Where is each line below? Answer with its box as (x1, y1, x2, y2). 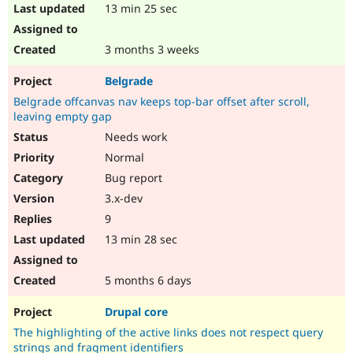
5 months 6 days (102, 273, 191, 288)
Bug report (102, 170, 162, 186)
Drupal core (105, 304, 168, 320)
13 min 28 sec (102, 232, 177, 247)
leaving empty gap (13, 109, 112, 124)
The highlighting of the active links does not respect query (13, 325, 323, 340)
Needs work (102, 129, 167, 145)
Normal (102, 150, 144, 165)
